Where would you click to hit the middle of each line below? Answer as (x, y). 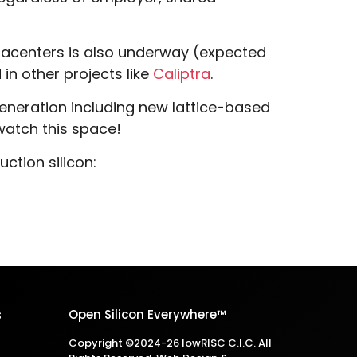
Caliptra (182, 74)
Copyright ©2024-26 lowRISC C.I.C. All (170, 343)
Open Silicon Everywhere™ (147, 314)
